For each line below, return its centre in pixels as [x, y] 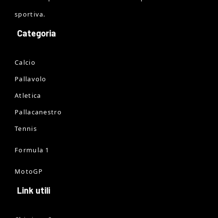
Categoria [36, 33]
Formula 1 [32, 150]
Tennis [26, 128]
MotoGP [29, 171]
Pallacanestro [38, 112]
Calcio [25, 62]
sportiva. [30, 14]
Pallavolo [31, 79]
